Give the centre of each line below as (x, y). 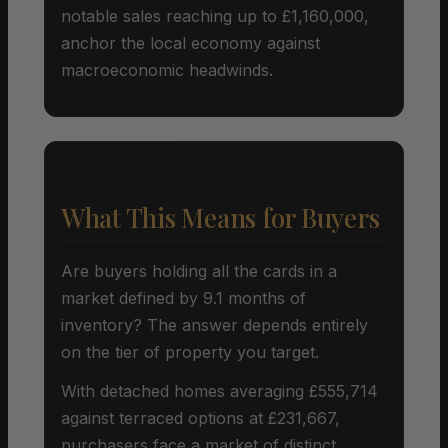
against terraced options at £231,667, (200, 417)
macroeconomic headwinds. (167, 69)
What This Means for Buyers (220, 217)
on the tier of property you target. (190, 351)
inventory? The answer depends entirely (214, 324)
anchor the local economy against (190, 42)
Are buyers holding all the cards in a (199, 270)
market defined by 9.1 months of (183, 297)
